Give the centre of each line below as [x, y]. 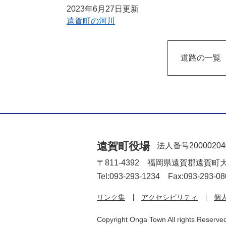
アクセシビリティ [169, 197]
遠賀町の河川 [91, 21]
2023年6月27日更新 [103, 9]
